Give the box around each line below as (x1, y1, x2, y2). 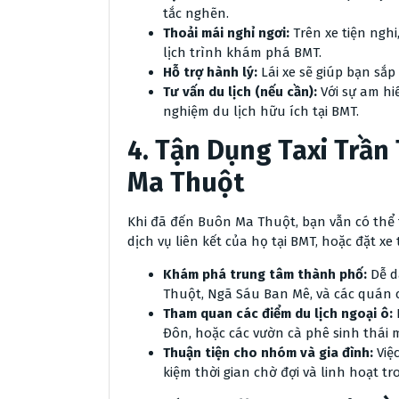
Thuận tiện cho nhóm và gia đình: (163, 345, 373, 361)
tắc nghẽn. (163, 5, 229, 21)
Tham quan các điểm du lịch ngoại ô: (163, 305, 393, 322)
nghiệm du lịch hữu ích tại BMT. (163, 103, 359, 119)
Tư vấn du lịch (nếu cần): (163, 84, 317, 100)
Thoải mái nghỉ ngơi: (163, 25, 289, 41)
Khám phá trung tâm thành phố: (163, 266, 367, 282)
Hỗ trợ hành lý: (163, 64, 257, 80)
